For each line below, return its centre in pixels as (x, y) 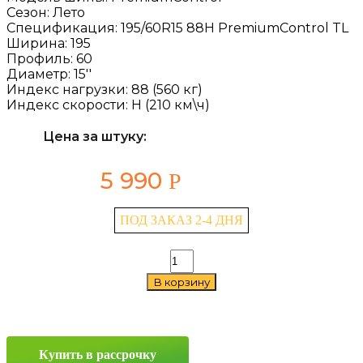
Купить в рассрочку (98, 354)
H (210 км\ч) (171, 105)
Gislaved (192, 285)
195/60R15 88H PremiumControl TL (235, 28)
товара (187, 270)
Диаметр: (40, 74)
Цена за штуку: (94, 137)
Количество (201, 256)
